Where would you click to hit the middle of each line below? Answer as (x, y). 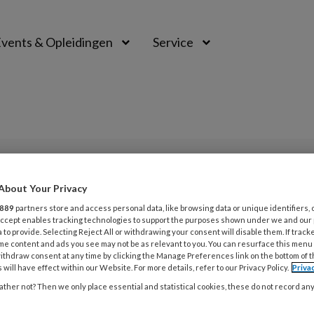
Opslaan (91, 211)
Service (173, 42)
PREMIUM (228, 178)
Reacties (145, 211)
